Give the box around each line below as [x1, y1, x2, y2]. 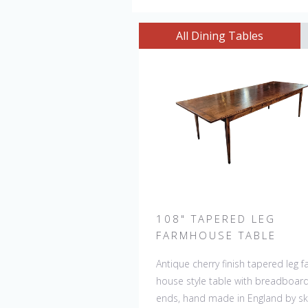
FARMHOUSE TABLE [156, 228, 276, 242]
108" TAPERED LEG [156, 212, 276, 225]
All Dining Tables [176, 28, 263, 43]
